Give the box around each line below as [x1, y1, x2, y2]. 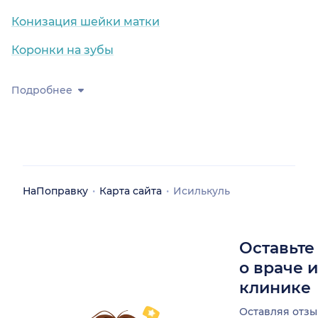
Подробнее [11, 84, 72, 97]
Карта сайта [99, 185, 162, 198]
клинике [239, 278, 311, 298]
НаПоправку [23, 185, 88, 198]
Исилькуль [173, 185, 230, 198]
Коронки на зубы [11, 43, 114, 57]
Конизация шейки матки [11, 15, 160, 29]
